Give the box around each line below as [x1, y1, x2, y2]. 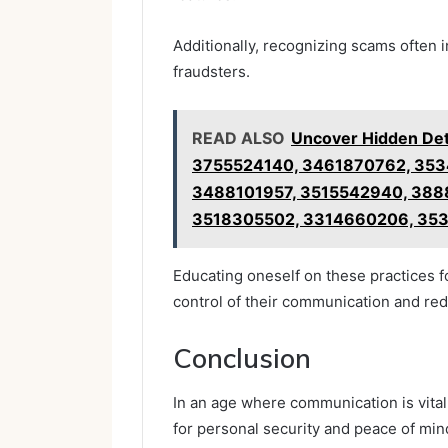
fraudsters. [173, 61, 250, 81]
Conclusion [173, 340, 311, 375]
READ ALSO [192, 127, 285, 148]
